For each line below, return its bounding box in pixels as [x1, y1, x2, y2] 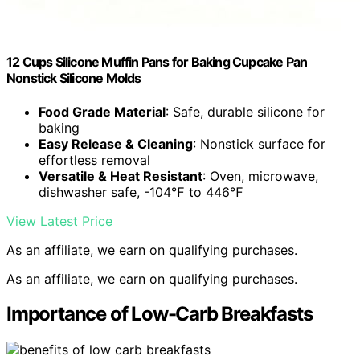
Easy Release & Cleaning [39, 135, 193, 152]
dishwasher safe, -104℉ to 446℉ [39, 183, 243, 200]
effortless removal [39, 151, 150, 168]
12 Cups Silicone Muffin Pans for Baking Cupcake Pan [6, 54, 308, 71]
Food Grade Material [39, 103, 166, 120]
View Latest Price [6, 212, 112, 229]
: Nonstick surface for [193, 135, 325, 152]
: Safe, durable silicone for [166, 103, 325, 120]
